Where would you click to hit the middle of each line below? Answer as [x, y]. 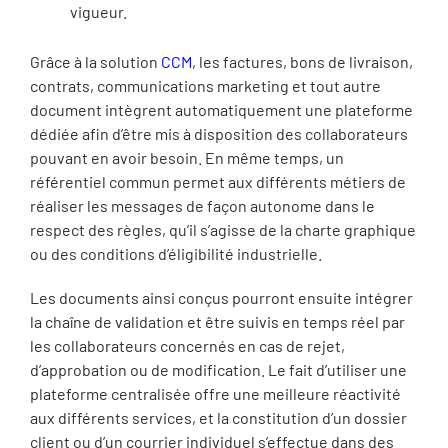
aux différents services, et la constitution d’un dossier [218, 417]
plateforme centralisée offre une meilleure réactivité [215, 393]
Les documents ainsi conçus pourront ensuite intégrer [221, 297]
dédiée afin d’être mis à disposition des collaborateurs [219, 133]
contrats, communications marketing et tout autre [205, 85]
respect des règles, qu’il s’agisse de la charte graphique [223, 229]
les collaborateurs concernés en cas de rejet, [187, 345]
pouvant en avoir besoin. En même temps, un [187, 157]
